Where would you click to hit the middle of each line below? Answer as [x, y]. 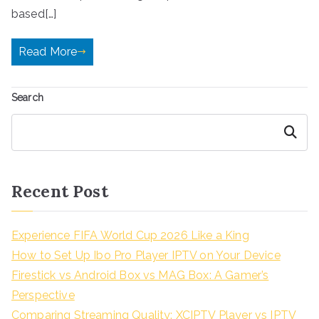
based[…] [34, 14]
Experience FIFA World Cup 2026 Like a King [130, 235]
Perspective [43, 295]
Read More [48, 51]
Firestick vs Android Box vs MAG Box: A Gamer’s [140, 275]
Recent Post [60, 191]
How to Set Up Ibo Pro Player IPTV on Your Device [146, 255]
